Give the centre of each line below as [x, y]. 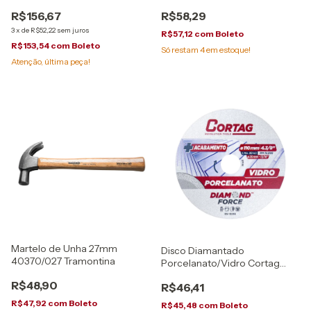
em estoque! [228, 50]
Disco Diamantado [203, 251]
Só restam [180, 50]
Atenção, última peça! [51, 61]
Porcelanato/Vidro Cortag [220, 263]
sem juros [73, 30]
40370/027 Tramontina [63, 261]
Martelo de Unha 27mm [64, 248]
